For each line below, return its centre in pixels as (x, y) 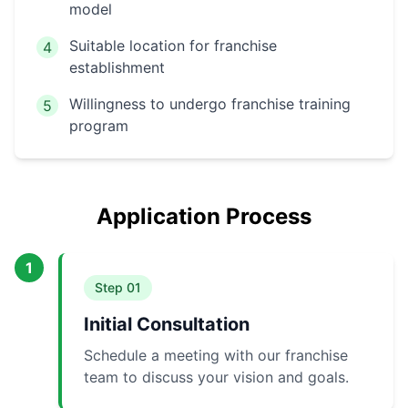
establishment (117, 68)
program (99, 126)
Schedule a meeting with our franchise (216, 356)
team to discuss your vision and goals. (216, 377)
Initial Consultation (167, 325)
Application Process (204, 217)
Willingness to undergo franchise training (210, 104)
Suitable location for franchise (173, 46)
